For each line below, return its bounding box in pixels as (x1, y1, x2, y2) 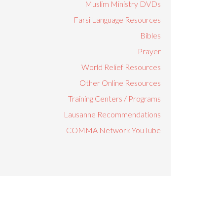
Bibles (140, 31, 161, 40)
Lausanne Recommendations (64, 110, 161, 119)
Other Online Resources (79, 78, 161, 87)
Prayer (138, 46, 161, 56)
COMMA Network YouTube (66, 125, 161, 135)
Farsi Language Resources (74, 15, 161, 24)
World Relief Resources (81, 62, 161, 72)
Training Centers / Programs (68, 94, 161, 103)
